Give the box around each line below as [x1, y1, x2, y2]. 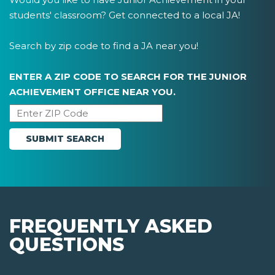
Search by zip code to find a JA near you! [9, 40, 198, 52]
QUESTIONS [9, 233, 124, 257]
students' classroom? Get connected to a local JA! [9, 9, 240, 21]
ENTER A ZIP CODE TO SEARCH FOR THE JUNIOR [9, 71, 247, 83]
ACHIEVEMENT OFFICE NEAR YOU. [9, 86, 176, 98]
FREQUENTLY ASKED [9, 215, 212, 238]
